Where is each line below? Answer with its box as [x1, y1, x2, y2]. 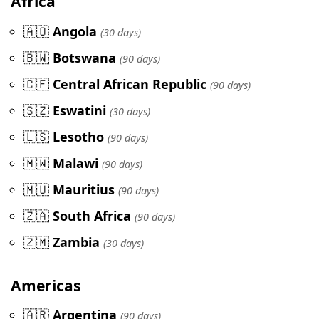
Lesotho [53, 127, 104, 145]
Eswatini [53, 101, 106, 119]
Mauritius [53, 180, 115, 198]
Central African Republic [53, 75, 206, 93]
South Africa [53, 206, 131, 224]
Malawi [53, 154, 98, 172]
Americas [11, 274, 80, 296]
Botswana [53, 48, 116, 66]
